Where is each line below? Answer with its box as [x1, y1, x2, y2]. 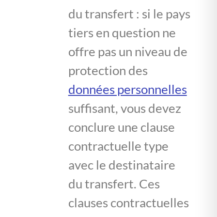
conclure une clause [68, 119, 175, 135]
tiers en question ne [68, 24, 176, 40]
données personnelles [68, 81, 187, 97]
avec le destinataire [68, 156, 175, 172]
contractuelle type [68, 138, 169, 154]
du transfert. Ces [68, 175, 160, 191]
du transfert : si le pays [68, 5, 190, 21]
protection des [68, 62, 148, 78]
